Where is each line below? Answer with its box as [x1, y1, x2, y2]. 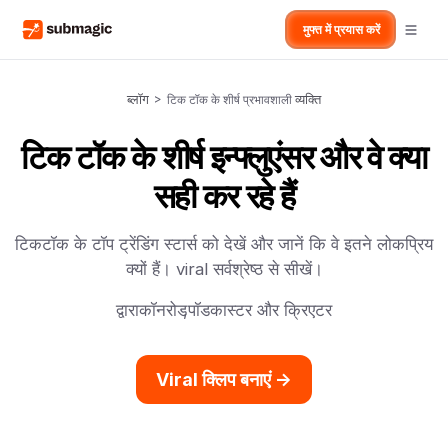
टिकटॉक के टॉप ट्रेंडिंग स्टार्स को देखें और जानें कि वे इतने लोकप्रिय [15, 234, 433, 254]
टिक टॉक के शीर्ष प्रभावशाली [167, 92, 295, 107]
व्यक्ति [295, 91, 321, 107]
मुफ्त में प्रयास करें [302, 22, 380, 37]
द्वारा [116, 300, 139, 320]
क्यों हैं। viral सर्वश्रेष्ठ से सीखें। [125, 259, 323, 279]
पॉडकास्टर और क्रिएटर [188, 300, 332, 320]
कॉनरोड [139, 300, 187, 320]
